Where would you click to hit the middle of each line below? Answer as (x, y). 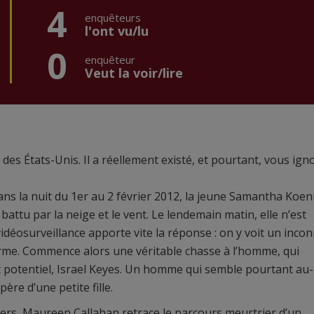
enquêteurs (113, 18)
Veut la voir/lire (134, 73)
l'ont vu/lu (117, 31)
